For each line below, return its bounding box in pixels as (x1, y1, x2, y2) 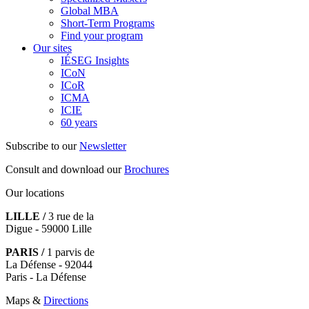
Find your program (61, 29, 143, 41)
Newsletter (79, 139, 126, 152)
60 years (61, 116, 97, 128)
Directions (43, 294, 88, 306)
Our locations (6, 186, 64, 199)
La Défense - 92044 (6, 258, 92, 270)
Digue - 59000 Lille (6, 222, 92, 235)
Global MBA (61, 4, 119, 17)
